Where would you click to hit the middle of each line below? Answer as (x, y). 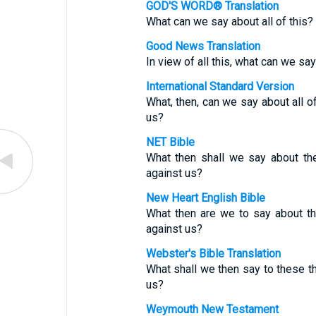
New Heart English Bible (205, 198)
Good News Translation (203, 46)
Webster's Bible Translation (213, 254)
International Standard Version (220, 86)
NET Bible (170, 142)
